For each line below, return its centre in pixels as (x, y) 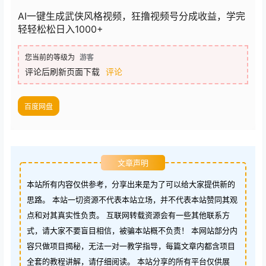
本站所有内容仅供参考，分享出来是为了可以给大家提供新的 (131, 184)
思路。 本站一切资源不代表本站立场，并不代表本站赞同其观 (132, 200)
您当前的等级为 (50, 58)
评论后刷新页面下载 (62, 72)
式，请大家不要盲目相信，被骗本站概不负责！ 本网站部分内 (132, 231)
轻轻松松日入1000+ (61, 29)
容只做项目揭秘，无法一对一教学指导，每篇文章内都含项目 (131, 246)
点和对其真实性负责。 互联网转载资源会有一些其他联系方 (128, 215)
